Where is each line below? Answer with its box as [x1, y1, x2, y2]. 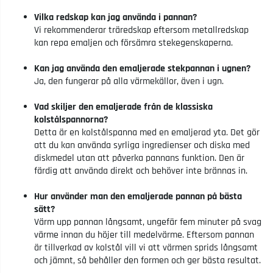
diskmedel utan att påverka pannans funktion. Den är [34, 151, 244, 165]
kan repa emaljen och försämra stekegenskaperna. [34, 36, 233, 49]
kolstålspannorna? [34, 113, 108, 126]
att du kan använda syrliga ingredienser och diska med [34, 138, 250, 152]
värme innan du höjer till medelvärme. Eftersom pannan [34, 228, 254, 241]
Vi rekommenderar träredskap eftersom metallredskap [34, 23, 249, 37]
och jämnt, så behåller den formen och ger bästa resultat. [34, 253, 261, 267]
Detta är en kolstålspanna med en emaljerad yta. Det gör [34, 126, 260, 139]
